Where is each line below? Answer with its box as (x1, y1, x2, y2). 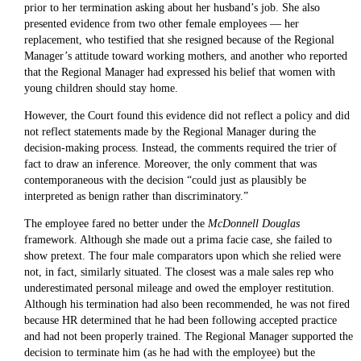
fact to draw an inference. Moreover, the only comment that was (23, 158, 317, 171)
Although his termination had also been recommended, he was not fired (23, 298, 350, 311)
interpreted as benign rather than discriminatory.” (23, 190, 248, 203)
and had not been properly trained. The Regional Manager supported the (23, 330, 353, 343)
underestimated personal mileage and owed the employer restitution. (23, 282, 334, 295)
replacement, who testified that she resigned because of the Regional (23, 34, 334, 47)
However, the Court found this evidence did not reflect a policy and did (23, 110, 350, 122)
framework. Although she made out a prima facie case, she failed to (23, 234, 332, 247)
